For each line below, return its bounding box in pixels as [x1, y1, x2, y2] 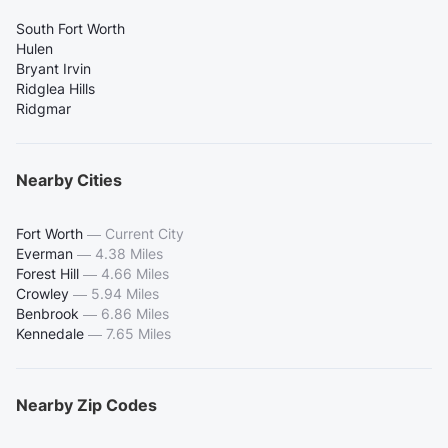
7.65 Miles [106, 325, 171, 343]
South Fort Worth [16, 20, 125, 38]
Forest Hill [16, 265, 79, 283]
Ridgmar [16, 100, 71, 118]
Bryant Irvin [16, 60, 91, 78]
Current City [105, 225, 184, 243]
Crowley [16, 285, 69, 303]
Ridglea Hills [16, 80, 95, 98]
